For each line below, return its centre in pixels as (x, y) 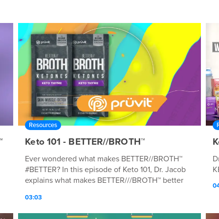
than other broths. (55, 191)
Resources (43, 125)
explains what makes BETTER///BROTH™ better (104, 180)
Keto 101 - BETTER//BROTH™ (85, 142)
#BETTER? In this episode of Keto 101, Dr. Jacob (106, 169)
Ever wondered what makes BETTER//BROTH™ (104, 159)
